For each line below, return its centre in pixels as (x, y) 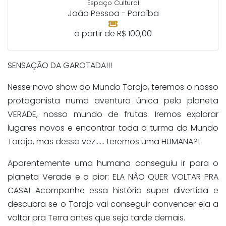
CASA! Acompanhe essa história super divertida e (113, 190)
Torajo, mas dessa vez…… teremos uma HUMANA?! (104, 141)
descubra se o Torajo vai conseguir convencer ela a (113, 204)
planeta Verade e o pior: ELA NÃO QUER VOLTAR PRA (113, 177)
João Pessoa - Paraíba (113, 13)
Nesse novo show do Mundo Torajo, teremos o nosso (113, 87)
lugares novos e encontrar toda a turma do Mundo (113, 128)
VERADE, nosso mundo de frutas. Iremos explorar (113, 114)
